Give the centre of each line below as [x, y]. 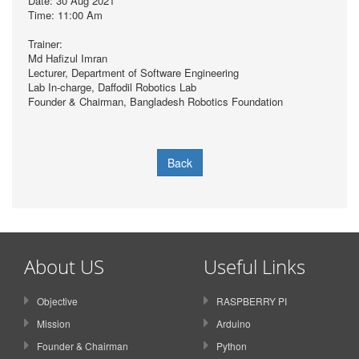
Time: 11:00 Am [65, 15]
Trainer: [45, 44]
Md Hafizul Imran [68, 58]
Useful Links [254, 267]
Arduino [234, 324]
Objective [57, 301]
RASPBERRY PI [252, 301]
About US [64, 267]
